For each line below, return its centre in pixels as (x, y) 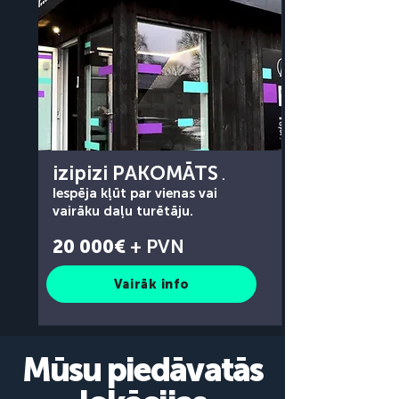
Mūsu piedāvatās (142, 370)
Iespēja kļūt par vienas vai (135, 193)
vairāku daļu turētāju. (123, 211)
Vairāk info (151, 284)
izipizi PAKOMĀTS (135, 173)
